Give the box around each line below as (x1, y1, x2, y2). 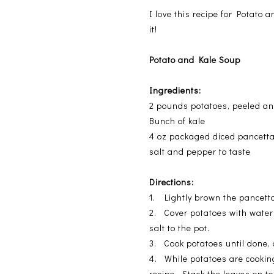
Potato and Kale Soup (149, 54, 241, 66)
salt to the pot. (149, 222, 210, 234)
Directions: (149, 176, 194, 188)
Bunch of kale (149, 115, 206, 127)
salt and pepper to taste (149, 146, 251, 158)
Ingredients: (149, 84, 202, 97)
